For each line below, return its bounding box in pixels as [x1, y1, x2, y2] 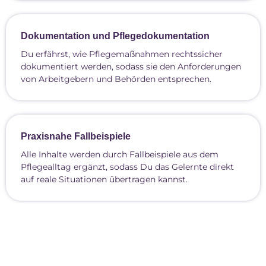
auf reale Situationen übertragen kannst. [21, 174, 188, 185]
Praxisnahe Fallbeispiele [21, 131, 131, 141]
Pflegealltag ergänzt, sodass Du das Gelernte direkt [21, 161, 234, 172]
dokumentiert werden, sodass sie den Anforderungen [21, 61, 241, 72]
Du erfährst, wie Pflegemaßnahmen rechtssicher [21, 49, 223, 59]
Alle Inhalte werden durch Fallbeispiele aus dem [21, 149, 218, 160]
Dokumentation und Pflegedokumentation [21, 31, 210, 41]
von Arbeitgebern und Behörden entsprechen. [21, 74, 211, 84]
